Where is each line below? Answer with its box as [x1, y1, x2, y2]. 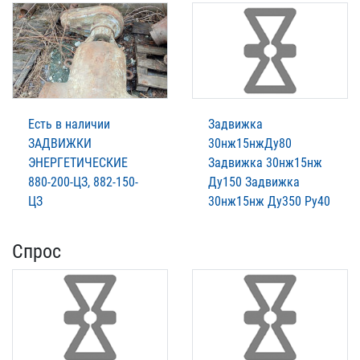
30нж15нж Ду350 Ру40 [208, 194, 330, 210]
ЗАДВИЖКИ [28, 136, 92, 152]
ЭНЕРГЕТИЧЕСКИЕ [28, 155, 128, 171]
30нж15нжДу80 [208, 136, 292, 152]
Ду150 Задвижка [208, 174, 300, 190]
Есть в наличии [28, 117, 110, 133]
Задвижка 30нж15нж [208, 155, 322, 171]
